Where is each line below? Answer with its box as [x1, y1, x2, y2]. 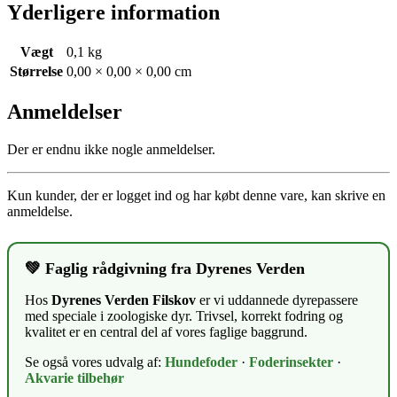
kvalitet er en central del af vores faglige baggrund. [25, 324, 307, 340]
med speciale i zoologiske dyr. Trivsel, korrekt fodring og [25, 308, 343, 324]
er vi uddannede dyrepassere [196, 292, 358, 308]
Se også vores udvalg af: [25, 354, 165, 370]
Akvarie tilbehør [25, 370, 124, 386]
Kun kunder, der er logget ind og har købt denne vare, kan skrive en [7, 188, 385, 204]
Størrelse [10, 64, 63, 80]
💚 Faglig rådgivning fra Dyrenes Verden [25, 260, 305, 278]
